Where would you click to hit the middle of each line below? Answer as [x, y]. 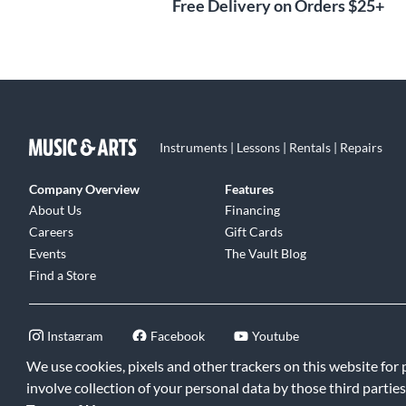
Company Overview [84, 189]
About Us [55, 210]
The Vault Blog [266, 253]
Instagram [75, 336]
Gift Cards [254, 232]
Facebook [178, 336]
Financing [253, 210]
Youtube [275, 336]
